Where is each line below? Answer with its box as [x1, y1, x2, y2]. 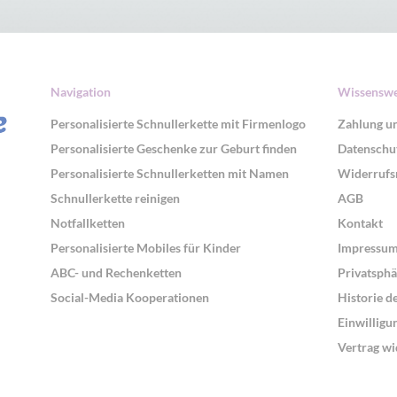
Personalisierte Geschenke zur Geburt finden [51, 141, 298, 156]
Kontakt [337, 215, 383, 230]
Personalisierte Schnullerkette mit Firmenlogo [51, 116, 307, 131]
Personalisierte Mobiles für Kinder [51, 240, 242, 255]
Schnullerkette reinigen [51, 191, 181, 206]
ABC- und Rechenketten [51, 265, 183, 280]
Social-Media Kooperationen [51, 290, 210, 305]
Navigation [51, 84, 112, 99]
